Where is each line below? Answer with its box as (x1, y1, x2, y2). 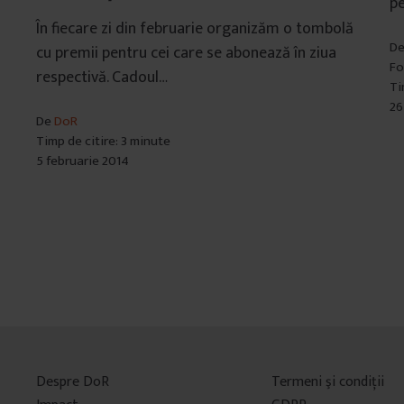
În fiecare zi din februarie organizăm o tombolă (35, 14, 353, 42)
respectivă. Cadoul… (35, 63, 168, 91)
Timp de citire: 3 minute (35, 129, 170, 152)
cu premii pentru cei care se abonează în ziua (35, 39, 336, 67)
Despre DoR (35, 370, 109, 395)
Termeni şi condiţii (271, 370, 385, 395)
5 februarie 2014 (35, 149, 129, 172)
